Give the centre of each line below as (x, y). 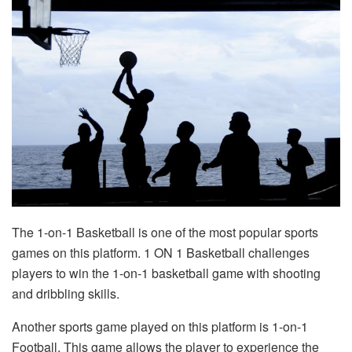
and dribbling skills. (66, 293)
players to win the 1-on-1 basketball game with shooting (166, 273)
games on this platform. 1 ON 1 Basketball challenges (161, 252)
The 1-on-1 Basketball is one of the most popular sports (165, 232)
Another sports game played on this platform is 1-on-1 (160, 326)
